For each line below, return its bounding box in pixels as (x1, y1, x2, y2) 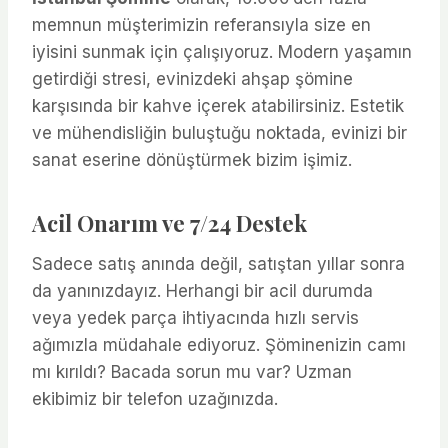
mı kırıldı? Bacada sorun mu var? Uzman (32, 361, 352, 382)
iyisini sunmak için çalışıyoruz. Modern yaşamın (32, 41, 412, 62)
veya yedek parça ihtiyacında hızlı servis (32, 307, 359, 328)
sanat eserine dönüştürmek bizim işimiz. (32, 149, 352, 170)
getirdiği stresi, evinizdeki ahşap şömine (32, 68, 353, 89)
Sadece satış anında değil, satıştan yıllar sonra (32, 253, 405, 274)
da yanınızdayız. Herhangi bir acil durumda (32, 280, 373, 301)
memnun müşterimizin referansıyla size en (32, 14, 371, 35)
